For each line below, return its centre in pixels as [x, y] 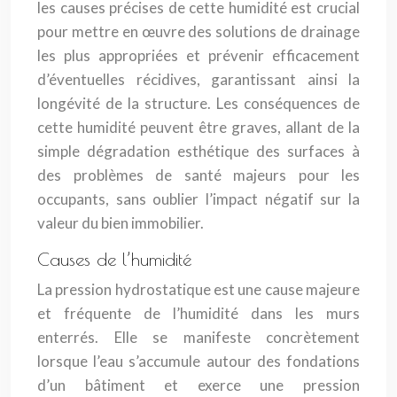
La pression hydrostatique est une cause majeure [198, 289]
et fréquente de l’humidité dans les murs [198, 313]
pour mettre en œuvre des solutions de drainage [198, 31]
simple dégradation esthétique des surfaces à [198, 151]
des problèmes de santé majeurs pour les [198, 175]
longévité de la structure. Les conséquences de [198, 103]
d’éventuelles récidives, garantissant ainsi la [198, 79]
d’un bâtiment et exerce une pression [198, 385]
